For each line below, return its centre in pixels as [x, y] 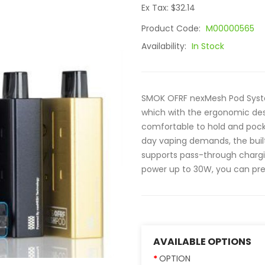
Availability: [165, 46]
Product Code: [172, 28]
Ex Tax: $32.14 [168, 8]
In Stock [208, 46]
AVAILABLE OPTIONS [202, 242]
